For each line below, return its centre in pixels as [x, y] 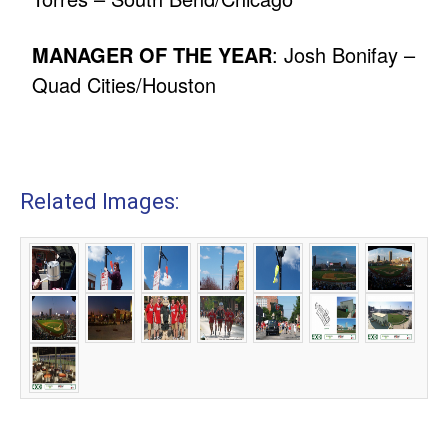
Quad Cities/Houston [124, 85]
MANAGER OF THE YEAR [152, 55]
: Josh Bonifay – [344, 55]
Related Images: [99, 202]
